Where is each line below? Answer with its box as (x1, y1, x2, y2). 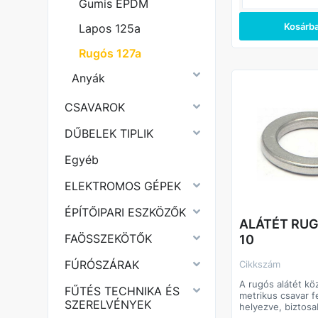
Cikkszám (246, 258, 281, 270)
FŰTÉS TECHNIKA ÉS (65, 284, 180, 298)
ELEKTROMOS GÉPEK (65, 179, 182, 193)
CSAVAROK (65, 100, 126, 114)
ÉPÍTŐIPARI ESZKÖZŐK (65, 205, 187, 219)
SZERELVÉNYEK (65, 297, 152, 312)
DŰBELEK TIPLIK (65, 126, 154, 141)
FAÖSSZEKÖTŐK (65, 231, 153, 246)
